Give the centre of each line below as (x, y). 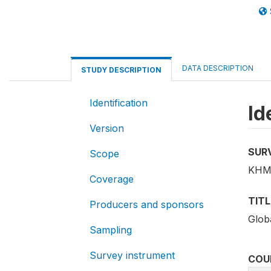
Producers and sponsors (147, 204)
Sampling (111, 230)
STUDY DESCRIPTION (121, 70)
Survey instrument (132, 255)
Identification (119, 103)
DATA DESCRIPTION (218, 68)
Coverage (112, 179)
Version (107, 128)
